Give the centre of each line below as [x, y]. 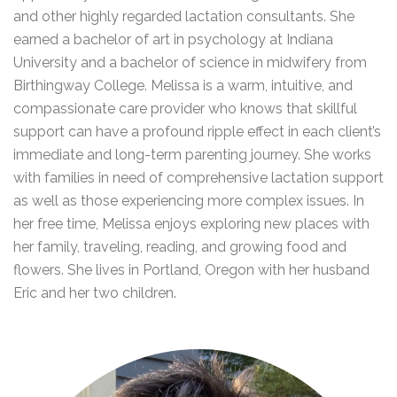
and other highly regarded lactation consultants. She [184, 16]
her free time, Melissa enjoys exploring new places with [191, 224]
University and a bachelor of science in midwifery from [190, 62]
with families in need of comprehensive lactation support [198, 178]
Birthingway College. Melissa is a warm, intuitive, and [183, 86]
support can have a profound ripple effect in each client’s [197, 132]
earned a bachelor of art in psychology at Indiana [173, 39]
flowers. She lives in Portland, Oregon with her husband [191, 270]
